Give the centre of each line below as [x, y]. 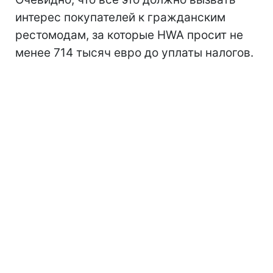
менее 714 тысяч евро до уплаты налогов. [134, 53]
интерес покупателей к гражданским [120, 18]
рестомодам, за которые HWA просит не [129, 35]
